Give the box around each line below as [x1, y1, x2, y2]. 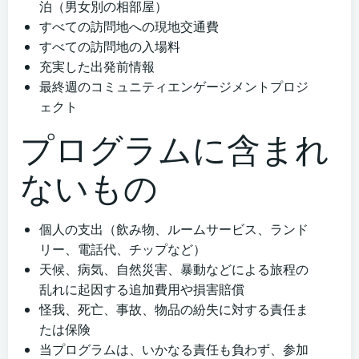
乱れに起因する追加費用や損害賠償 [39, 280, 244, 299]
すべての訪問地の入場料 [39, 38, 180, 56]
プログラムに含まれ [20, 126, 329, 172]
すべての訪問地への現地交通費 [39, 18, 219, 36]
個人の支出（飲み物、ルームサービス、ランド [39, 220, 309, 239]
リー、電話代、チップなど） [39, 240, 206, 259]
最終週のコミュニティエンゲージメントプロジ [39, 78, 309, 96]
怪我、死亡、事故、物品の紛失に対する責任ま [39, 301, 309, 319]
